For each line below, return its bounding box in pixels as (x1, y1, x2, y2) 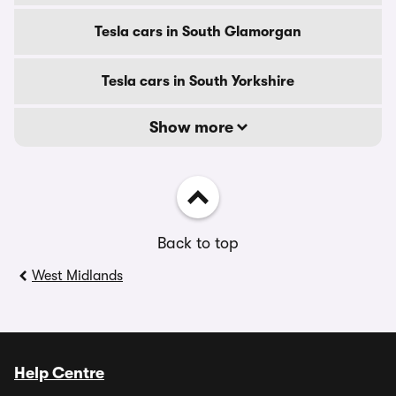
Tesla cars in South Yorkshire (102, 73, 294, 89)
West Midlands (32, 268, 123, 284)
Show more (148, 118, 237, 136)
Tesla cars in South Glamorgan (95, 24, 301, 40)
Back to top (157, 234, 239, 252)
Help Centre (14, 364, 104, 382)
